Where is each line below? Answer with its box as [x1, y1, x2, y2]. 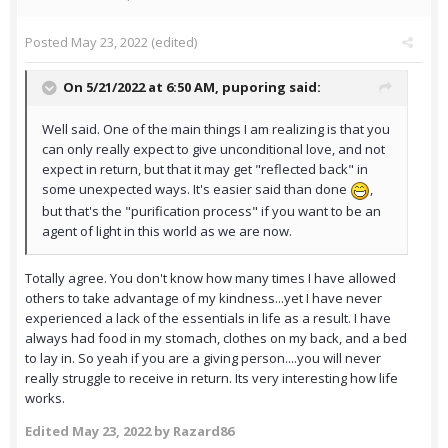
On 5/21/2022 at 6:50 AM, [63, 78, 222, 97]
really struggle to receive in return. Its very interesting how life [25, 368, 398, 387]
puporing [222, 78, 286, 97]
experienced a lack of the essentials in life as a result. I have [25, 308, 391, 327]
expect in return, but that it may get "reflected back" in [42, 160, 368, 179]
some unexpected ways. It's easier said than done [42, 180, 350, 199]
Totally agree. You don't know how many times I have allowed [25, 268, 396, 287]
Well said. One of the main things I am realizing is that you [42, 120, 390, 139]
